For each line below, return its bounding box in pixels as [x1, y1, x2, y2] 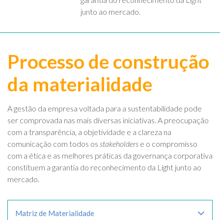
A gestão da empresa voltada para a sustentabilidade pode [7, 104, 202, 113]
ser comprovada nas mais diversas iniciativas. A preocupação [7, 115, 209, 125]
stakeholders [100, 139, 138, 149]
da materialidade [7, 73, 152, 96]
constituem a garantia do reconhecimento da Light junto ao [7, 163, 201, 172]
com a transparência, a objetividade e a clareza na [7, 127, 171, 137]
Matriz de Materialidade [15, 209, 94, 218]
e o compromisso [138, 139, 197, 149]
